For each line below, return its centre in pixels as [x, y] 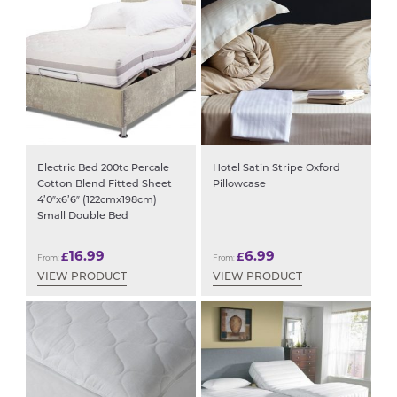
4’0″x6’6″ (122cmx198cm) [97, 200]
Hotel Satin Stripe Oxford [276, 168]
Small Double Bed [82, 216]
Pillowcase [239, 184]
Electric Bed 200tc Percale [103, 168]
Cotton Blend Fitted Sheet [104, 184]
